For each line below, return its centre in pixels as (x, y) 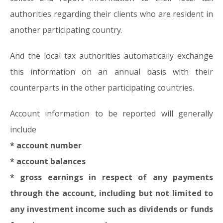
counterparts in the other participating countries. (102, 88)
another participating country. (66, 30)
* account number (46, 145)
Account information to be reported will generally (111, 113)
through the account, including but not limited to (111, 193)
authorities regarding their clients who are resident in (111, 14)
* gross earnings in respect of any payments (111, 177)
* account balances (48, 161)
